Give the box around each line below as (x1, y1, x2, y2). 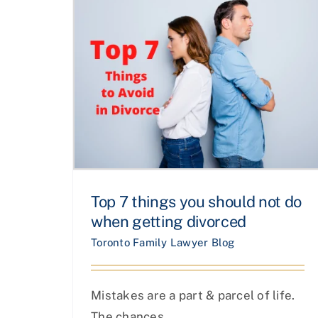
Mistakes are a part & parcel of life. (91, 287, 295, 302)
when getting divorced (91, 212, 247, 231)
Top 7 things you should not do (91, 192, 302, 211)
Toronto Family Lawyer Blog (91, 236, 235, 248)
